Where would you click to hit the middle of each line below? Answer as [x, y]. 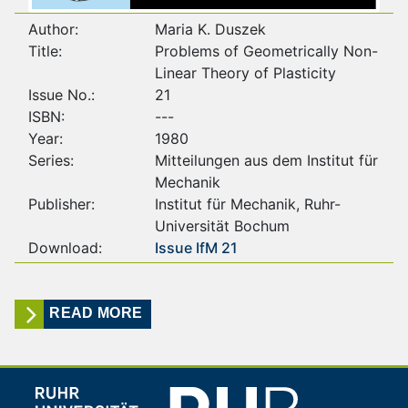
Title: [45, 51]
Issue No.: [61, 94]
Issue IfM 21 [196, 247]
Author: [53, 29]
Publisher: [61, 204]
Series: [51, 160]
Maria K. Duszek [210, 29]
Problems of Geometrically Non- [266, 51]
